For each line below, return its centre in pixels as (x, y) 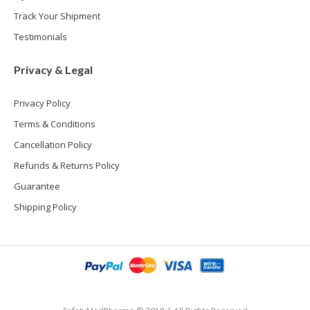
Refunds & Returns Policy (67, 166)
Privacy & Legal (54, 70)
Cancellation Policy (53, 145)
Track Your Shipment (57, 16)
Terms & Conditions (55, 124)
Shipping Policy (46, 207)
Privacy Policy (43, 103)
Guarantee (37, 186)
